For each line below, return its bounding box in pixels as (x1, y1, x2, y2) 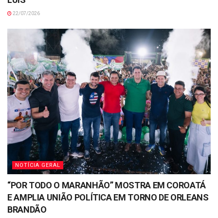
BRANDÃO (7, 204, 47, 215)
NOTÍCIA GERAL (15, 162, 60, 169)
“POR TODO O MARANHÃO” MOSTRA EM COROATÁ (7, 180, 206, 191)
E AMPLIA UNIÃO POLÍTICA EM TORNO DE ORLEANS (7, 192, 209, 203)
